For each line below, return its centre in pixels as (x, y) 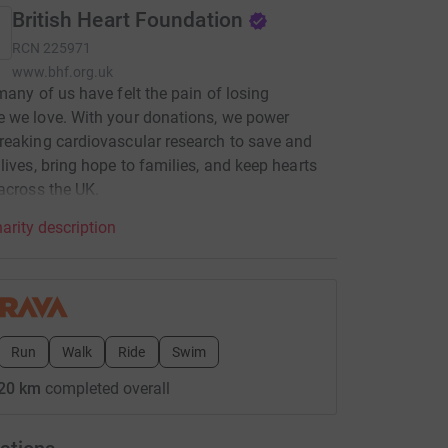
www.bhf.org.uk (62, 72)
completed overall (105, 388)
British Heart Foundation (127, 20)
